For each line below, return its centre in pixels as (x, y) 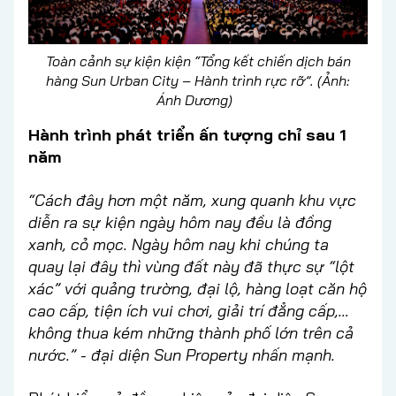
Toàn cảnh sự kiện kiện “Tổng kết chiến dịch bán (198, 61)
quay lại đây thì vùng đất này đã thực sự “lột (191, 266)
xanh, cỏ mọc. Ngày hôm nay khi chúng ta (179, 244)
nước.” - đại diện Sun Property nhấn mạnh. (182, 354)
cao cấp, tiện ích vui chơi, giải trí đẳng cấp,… (189, 310)
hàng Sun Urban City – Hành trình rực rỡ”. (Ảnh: (198, 80)
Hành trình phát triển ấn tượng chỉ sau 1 (187, 134)
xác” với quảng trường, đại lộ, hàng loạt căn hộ (198, 288)
